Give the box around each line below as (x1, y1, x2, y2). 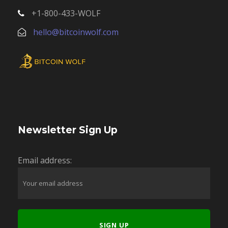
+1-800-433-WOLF (30, 8, 100, 19)
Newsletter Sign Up (18, 124, 118, 136)
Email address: (18, 155, 72, 166)
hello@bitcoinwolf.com (33, 26, 119, 38)
